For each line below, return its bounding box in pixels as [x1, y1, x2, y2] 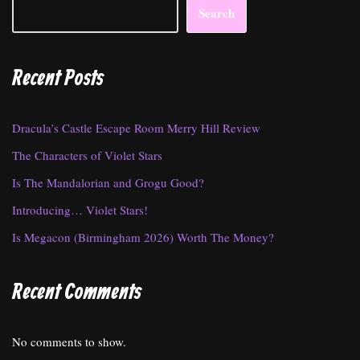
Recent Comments [12, 279, 141, 308]
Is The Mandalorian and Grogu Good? [12, 174, 204, 191]
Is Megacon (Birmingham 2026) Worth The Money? [12, 229, 274, 246]
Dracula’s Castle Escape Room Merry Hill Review [12, 120, 260, 137]
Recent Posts [12, 65, 104, 94]
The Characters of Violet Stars [12, 147, 162, 164]
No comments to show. [12, 333, 126, 350]
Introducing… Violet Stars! [12, 202, 148, 219]
